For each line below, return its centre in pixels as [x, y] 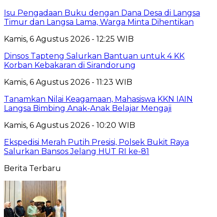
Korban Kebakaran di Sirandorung [70, 65]
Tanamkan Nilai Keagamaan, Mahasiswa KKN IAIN [98, 99]
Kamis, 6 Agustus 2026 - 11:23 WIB [68, 82]
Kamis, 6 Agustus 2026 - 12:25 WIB [69, 39]
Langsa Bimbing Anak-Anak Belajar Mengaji [88, 108]
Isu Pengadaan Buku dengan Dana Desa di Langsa [102, 13]
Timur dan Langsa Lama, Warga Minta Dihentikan [99, 22]
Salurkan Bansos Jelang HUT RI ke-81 [77, 151]
